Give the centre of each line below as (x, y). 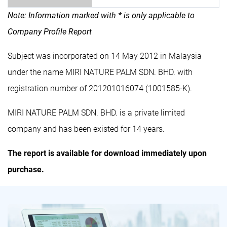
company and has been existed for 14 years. (86, 129)
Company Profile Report (50, 31)
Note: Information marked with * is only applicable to (101, 15)
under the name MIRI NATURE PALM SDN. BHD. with (100, 72)
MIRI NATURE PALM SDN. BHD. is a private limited (96, 112)
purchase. (26, 169)
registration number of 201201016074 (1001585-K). (100, 88)
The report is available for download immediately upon (107, 153)
